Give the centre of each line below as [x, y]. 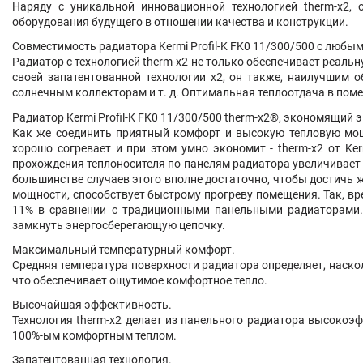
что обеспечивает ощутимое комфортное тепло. [140, 280]
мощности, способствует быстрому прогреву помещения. [168, 194]
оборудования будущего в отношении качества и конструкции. [180, 22]
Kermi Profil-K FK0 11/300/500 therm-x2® [173, 117]
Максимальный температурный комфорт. [124, 249]
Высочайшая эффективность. [92, 304]
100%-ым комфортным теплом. [94, 335]
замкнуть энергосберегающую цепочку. [119, 225]
